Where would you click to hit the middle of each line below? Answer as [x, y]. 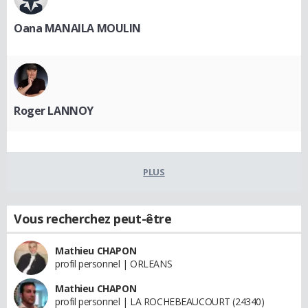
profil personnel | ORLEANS [114, 264]
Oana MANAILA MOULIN [78, 29]
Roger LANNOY [54, 111]
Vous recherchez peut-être [93, 219]
